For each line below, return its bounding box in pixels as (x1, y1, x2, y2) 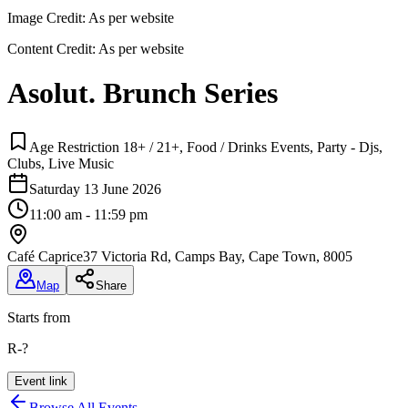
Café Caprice (7, 248, 83, 264)
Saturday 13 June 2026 (29, 180, 161, 197)
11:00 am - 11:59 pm (29, 206, 148, 222)
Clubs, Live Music (7, 155, 114, 171)
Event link (15, 373, 67, 388)
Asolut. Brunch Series (7, 76, 278, 110)
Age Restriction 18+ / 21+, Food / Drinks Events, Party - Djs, (29, 138, 382, 155)
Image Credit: (7, 9, 86, 25)
